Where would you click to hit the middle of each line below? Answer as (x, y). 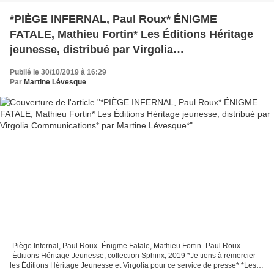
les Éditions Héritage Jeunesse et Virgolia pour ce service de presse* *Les (133, 265)
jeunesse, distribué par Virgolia (91, 50)
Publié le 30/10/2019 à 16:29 (58, 72)
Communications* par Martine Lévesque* (117, 65)
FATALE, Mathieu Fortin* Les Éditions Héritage (131, 35)
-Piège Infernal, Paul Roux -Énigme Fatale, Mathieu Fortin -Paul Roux (125, 246)
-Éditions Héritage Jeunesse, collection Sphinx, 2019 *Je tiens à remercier (133, 255)
